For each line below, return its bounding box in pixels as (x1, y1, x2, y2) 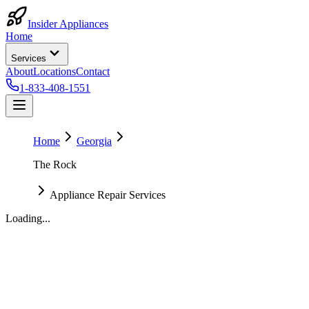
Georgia (77, 135, 112, 147)
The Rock (33, 159, 77, 170)
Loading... (6, 212, 50, 224)
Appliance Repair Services (50, 189, 166, 201)
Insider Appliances (28, 18, 108, 30)
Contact (76, 66, 110, 77)
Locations (33, 66, 76, 77)
